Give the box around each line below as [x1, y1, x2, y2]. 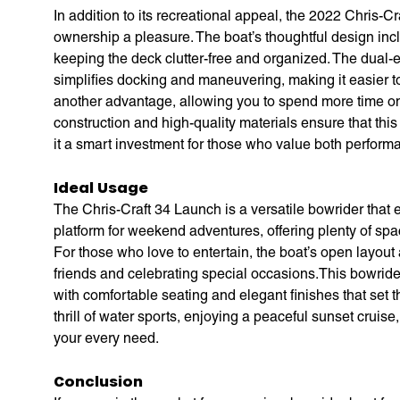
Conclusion [54, 371, 143, 389]
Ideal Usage [54, 178, 148, 196]
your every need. [54, 329, 159, 346]
